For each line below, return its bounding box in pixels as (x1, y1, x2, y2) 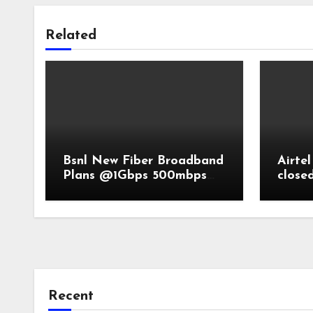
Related (45, 29, 96, 43)
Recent (48, 289, 94, 303)
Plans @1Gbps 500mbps (63, 169, 207, 182)
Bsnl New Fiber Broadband (63, 154, 224, 168)
